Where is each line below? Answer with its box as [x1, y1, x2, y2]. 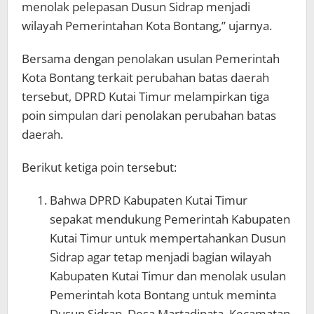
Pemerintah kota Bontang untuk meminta [50, 287, 276, 303]
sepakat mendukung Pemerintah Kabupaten [50, 211, 290, 228]
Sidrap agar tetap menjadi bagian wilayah [50, 249, 271, 266]
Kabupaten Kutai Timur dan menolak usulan [50, 268, 286, 285]
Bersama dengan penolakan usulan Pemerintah [22, 50, 280, 67]
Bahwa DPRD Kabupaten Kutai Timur [50, 192, 247, 209]
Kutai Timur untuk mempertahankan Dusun [50, 230, 286, 247]
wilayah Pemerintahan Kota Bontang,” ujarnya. [22, 18, 272, 34]
